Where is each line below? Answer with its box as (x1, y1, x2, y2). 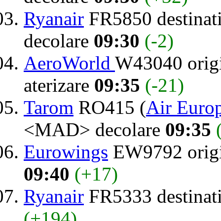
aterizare (24, 74, 94, 96)
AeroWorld (24, 52, 115, 74)
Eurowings (24, 141, 108, 162)
